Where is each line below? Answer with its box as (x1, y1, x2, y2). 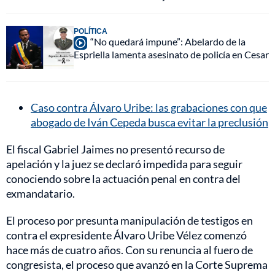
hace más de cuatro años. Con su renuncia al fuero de (6, 242, 253, 257)
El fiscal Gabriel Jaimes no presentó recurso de (6, 142, 225, 156)
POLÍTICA (74, 26, 107, 36)
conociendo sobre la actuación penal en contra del (6, 171, 241, 185)
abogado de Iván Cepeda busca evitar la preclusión (31, 115, 268, 129)
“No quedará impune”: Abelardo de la (90, 35, 246, 47)
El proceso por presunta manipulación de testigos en (6, 213, 253, 227)
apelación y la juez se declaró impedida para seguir (6, 157, 242, 171)
